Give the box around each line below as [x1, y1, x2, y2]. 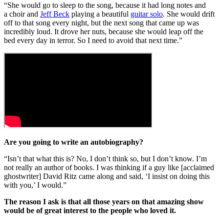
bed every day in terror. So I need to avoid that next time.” [4, 36, 182, 45]
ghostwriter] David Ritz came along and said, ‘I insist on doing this [4, 172, 210, 181]
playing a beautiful [69, 10, 131, 19]
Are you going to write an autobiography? [4, 138, 143, 147]
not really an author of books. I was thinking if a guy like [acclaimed [4, 163, 214, 172]
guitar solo [131, 10, 163, 19]
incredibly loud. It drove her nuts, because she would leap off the [4, 27, 203, 36]
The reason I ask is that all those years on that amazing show [4, 197, 204, 206]
